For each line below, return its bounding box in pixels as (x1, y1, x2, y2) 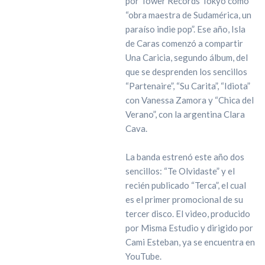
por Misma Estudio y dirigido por (125, 222, 253, 233)
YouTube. (125, 251, 161, 261)
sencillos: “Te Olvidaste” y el (125, 166, 235, 176)
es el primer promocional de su (125, 194, 243, 205)
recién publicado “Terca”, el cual (125, 180, 246, 190)
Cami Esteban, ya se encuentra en (125, 237, 255, 247)
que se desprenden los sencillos (125, 66, 247, 77)
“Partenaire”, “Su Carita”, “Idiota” (125, 80, 250, 91)
